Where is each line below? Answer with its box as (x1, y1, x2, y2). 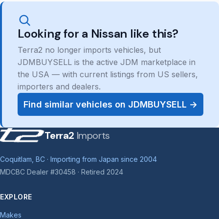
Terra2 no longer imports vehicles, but (18, 45, 161, 55)
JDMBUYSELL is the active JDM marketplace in (18, 57, 196, 67)
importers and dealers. (18, 82, 101, 92)
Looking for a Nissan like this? (18, 26, 178, 42)
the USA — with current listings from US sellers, (18, 69, 198, 80)
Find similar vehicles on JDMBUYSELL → (23, 99, 197, 109)
